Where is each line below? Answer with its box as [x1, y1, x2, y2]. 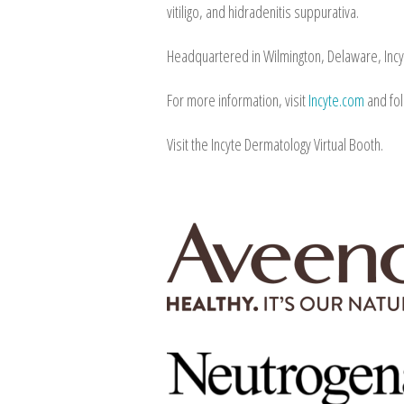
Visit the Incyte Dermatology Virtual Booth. [167, 133, 383, 156]
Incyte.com [308, 89, 364, 112]
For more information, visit [167, 89, 308, 112]
